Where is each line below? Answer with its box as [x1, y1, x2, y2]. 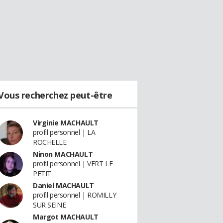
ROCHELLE [33, 137, 67, 147]
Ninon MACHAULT [33, 149, 93, 159]
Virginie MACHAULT [33, 118, 99, 127]
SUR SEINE [33, 200, 66, 210]
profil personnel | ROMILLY [33, 190, 116, 200]
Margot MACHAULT [33, 212, 99, 222]
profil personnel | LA [33, 127, 96, 137]
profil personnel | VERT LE [33, 159, 113, 168]
